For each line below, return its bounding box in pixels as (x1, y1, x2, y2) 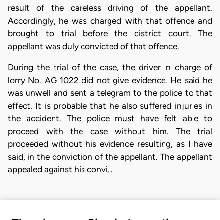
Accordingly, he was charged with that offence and (8, 16, 212, 26)
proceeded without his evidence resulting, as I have (8, 139, 212, 149)
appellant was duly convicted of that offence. (8, 41, 179, 51)
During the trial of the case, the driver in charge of (8, 62, 212, 73)
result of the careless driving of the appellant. (8, 3, 212, 13)
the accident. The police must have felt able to (8, 113, 212, 124)
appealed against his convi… (8, 165, 113, 175)
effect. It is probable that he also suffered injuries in (8, 101, 212, 111)
